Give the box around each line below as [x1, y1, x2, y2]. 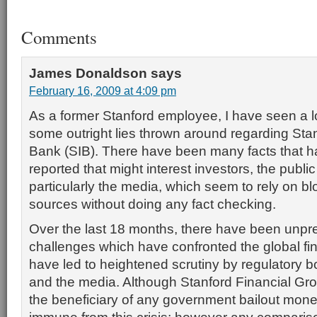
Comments [21, 25, 97, 49]
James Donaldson [29, 65, 147, 81]
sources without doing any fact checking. [29, 196, 276, 212]
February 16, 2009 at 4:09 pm [29, 84, 176, 97]
